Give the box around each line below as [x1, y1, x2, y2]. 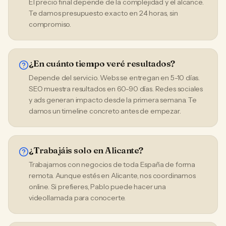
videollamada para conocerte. [29, 193, 126, 202]
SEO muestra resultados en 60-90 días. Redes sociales [29, 84, 203, 93]
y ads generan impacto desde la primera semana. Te [29, 95, 197, 104]
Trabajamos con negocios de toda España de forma [29, 160, 196, 169]
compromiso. [29, 20, 72, 29]
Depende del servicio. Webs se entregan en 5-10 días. [29, 73, 200, 82]
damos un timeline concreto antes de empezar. [29, 106, 181, 116]
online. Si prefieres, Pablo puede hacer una [29, 182, 166, 191]
